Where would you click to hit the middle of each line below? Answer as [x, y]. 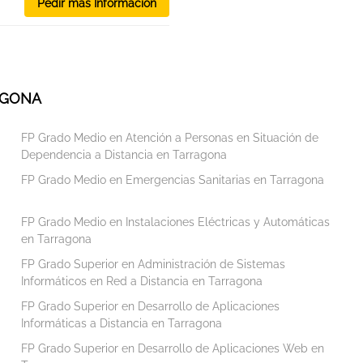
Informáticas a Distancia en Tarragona [121, 323]
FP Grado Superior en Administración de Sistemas [153, 264]
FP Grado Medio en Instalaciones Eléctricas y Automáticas [175, 222]
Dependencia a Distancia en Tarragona [124, 154]
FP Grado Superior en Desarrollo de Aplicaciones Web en [172, 348]
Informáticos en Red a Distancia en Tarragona [141, 281]
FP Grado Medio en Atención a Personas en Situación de [169, 137]
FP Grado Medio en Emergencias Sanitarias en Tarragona [172, 179]
